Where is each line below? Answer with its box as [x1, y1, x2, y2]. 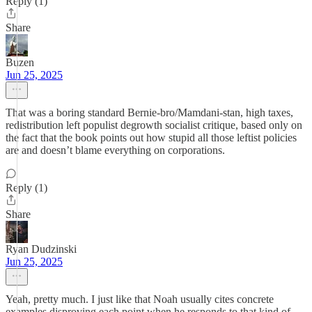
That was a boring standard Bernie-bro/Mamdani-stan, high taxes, [6, 107, 293, 118]
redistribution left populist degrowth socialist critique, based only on [6, 119, 302, 131]
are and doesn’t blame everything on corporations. [6, 144, 225, 156]
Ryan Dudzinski [6, 243, 77, 255]
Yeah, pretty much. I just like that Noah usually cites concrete [6, 293, 274, 305]
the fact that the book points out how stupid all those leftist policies [6, 132, 297, 143]
